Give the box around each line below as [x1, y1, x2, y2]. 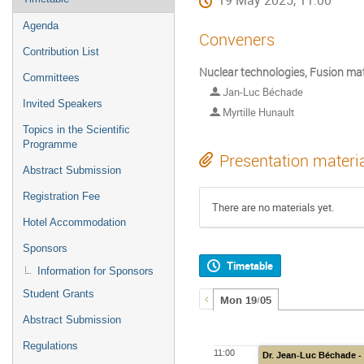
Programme [23, 138, 77, 150]
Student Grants [23, 288, 94, 300]
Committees [23, 71, 80, 84]
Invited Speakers [23, 97, 102, 110]
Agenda [23, 19, 58, 32]
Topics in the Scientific [23, 123, 130, 136]
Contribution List [23, 45, 99, 58]
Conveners [199, 28, 275, 50]
